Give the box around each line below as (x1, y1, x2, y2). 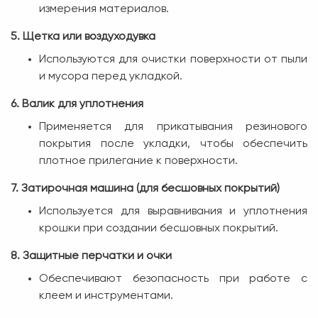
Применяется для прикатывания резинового (39, 121, 307, 133)
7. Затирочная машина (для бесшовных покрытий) (11, 182, 280, 194)
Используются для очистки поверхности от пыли (39, 53, 307, 65)
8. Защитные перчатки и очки (11, 250, 172, 262)
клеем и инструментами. (39, 290, 173, 302)
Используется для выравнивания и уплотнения (39, 205, 307, 217)
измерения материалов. (39, 3, 169, 15)
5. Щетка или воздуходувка (11, 31, 155, 43)
